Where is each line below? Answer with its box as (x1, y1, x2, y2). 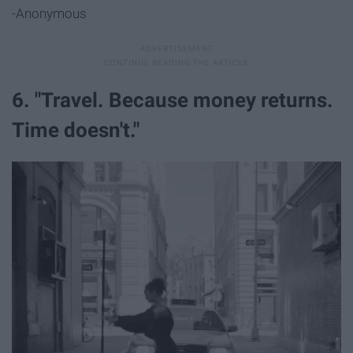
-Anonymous (12, 6, 87, 22)
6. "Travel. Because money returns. (12, 88, 333, 113)
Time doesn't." (12, 118, 139, 143)
